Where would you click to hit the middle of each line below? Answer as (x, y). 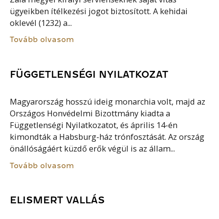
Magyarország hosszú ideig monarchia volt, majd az (108, 102)
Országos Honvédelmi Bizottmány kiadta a (90, 114)
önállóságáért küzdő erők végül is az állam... (93, 149)
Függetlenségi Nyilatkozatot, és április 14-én (94, 125)
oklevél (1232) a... (41, 23)
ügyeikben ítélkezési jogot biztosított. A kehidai (99, 11)
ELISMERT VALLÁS (57, 200)
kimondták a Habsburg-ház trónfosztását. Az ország (107, 137)
